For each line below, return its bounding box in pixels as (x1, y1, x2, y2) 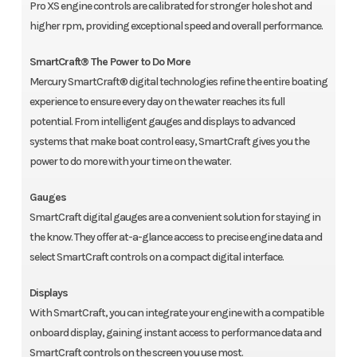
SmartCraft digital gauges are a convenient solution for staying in (29, 210, 320, 225)
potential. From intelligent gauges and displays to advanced (29, 115, 295, 129)
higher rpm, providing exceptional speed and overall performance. (29, 19, 323, 33)
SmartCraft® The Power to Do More (29, 55, 190, 69)
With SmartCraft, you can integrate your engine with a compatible (29, 306, 324, 320)
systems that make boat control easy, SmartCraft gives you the (29, 135, 309, 149)
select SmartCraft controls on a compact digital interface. (29, 250, 284, 265)
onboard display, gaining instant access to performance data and (29, 326, 321, 340)
